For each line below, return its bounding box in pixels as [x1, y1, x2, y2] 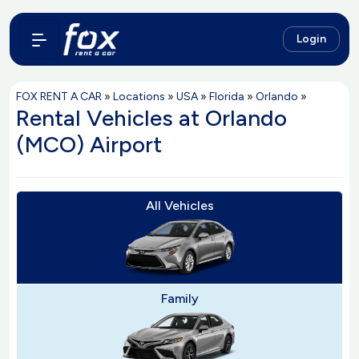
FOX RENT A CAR [16, 90, 102, 103]
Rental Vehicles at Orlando [16, 104, 287, 131]
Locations [113, 90, 165, 103]
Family [160, 291, 199, 306]
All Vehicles [145, 198, 214, 213]
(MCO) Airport [16, 131, 162, 158]
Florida [209, 90, 244, 103]
